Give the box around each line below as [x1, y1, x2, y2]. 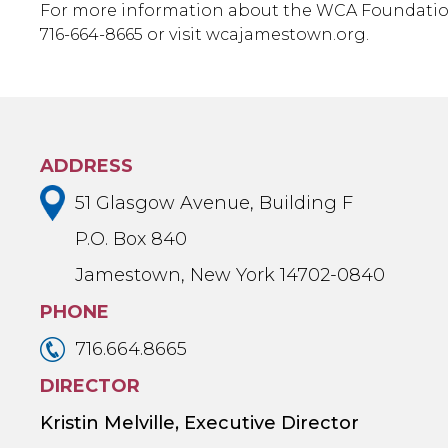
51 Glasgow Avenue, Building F [75, 191, 354, 214]
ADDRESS [40, 154, 134, 177]
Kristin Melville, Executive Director [40, 412, 360, 435]
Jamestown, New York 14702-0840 [75, 264, 386, 287]
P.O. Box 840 [75, 228, 188, 251]
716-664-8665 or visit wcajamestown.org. [40, 24, 370, 44]
